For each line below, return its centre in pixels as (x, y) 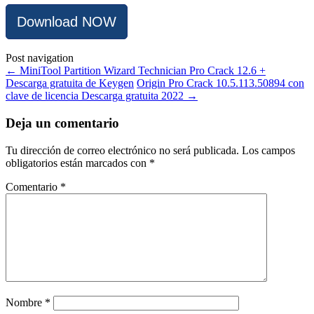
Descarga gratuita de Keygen (70, 83)
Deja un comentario (62, 123)
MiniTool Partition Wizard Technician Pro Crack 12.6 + (141, 71)
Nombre (25, 302)
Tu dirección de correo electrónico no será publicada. (122, 150)
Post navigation (40, 58)
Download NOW (67, 21)
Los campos (268, 150)
